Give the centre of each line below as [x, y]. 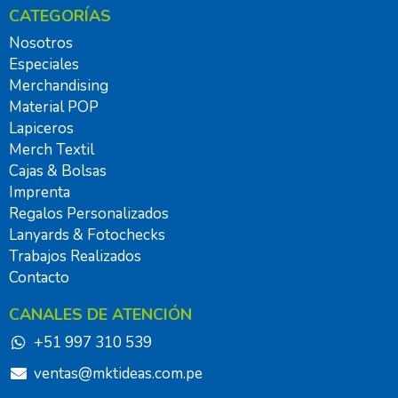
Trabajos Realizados [75, 256]
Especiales [44, 64]
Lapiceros [41, 128]
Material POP [54, 107]
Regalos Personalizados [89, 213]
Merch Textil [52, 149]
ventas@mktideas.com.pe [118, 373]
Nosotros [41, 43]
